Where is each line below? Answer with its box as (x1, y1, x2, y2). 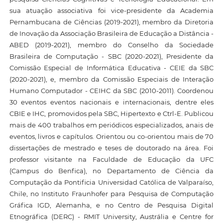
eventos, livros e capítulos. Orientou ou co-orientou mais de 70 (9, 132, 214, 140)
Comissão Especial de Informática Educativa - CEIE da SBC (9, 63, 214, 72)
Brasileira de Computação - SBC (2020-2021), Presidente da (9, 52, 214, 60)
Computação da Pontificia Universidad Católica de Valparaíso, (9, 178, 214, 186)
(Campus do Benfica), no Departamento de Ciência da (9, 166, 214, 175)
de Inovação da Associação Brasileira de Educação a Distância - (9, 29, 214, 37)
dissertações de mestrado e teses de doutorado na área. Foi (9, 143, 214, 152)
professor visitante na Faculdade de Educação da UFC (9, 155, 214, 163)
